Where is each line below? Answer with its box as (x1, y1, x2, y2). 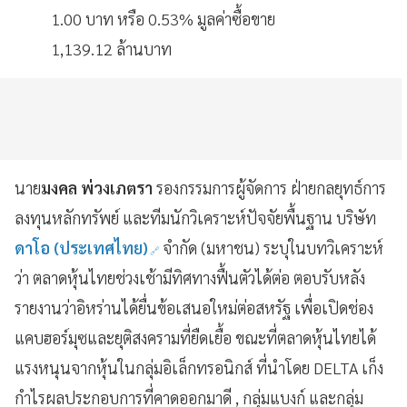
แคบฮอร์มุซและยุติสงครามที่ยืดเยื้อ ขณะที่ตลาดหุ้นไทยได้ (15, 327, 376, 348)
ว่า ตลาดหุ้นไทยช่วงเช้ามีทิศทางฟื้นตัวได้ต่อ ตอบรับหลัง (15, 267, 365, 288)
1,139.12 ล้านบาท (51, 38, 172, 59)
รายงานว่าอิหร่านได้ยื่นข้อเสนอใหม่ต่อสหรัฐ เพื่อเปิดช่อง (15, 297, 373, 318)
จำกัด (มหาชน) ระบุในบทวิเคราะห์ (163, 237, 383, 258)
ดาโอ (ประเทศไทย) (15, 237, 152, 258)
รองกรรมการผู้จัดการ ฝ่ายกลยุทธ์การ (156, 177, 386, 198)
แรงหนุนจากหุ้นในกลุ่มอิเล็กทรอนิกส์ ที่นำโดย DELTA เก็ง (15, 357, 383, 378)
